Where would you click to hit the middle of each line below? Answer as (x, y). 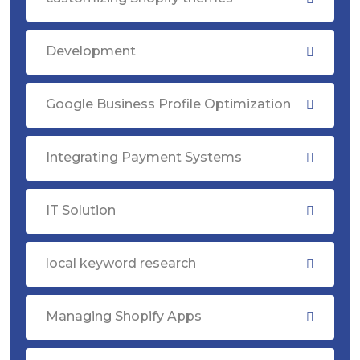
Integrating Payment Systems (144, 157)
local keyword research (121, 263)
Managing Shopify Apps (124, 316)
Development (91, 51)
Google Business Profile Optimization (168, 104)
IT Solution (81, 210)
